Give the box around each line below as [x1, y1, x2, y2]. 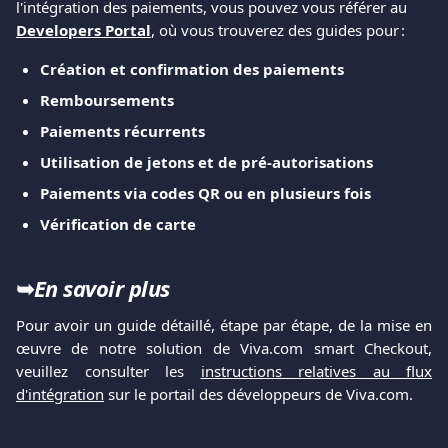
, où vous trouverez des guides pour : [151, 19, 405, 40]
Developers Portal [16, 19, 151, 40]
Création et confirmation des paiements [40, 58, 344, 79]
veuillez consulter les [16, 360, 201, 381]
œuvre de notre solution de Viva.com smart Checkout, [16, 337, 432, 358]
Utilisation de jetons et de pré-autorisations [40, 151, 373, 172]
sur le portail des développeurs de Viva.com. [104, 383, 413, 404]
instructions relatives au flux [200, 360, 432, 381]
